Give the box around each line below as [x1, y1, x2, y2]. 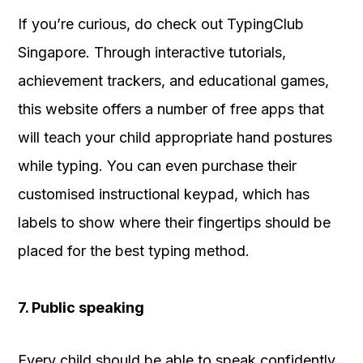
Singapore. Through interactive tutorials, [18, 43, 286, 61]
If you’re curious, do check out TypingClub [18, 15, 304, 32]
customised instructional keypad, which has [18, 185, 310, 203]
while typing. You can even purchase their [18, 156, 297, 174]
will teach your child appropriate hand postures [18, 128, 332, 146]
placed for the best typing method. [18, 241, 250, 259]
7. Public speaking [18, 298, 144, 316]
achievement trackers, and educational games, [18, 71, 329, 89]
